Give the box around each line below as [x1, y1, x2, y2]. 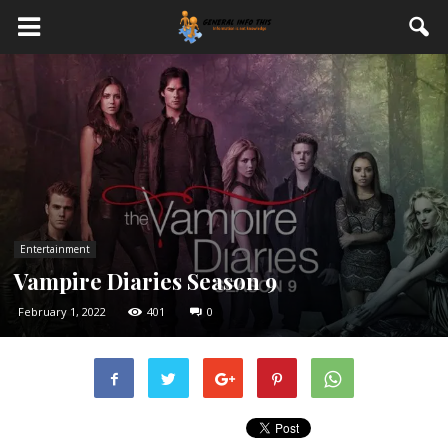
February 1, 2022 [18, 303, 106, 319]
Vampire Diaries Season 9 [14, 265, 277, 296]
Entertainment [20, 241, 90, 256]
